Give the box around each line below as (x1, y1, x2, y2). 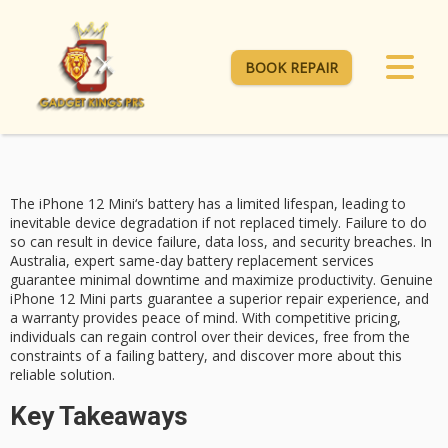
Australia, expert (10, 251, 119, 271)
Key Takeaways (10, 400, 188, 431)
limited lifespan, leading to (233, 194, 406, 214)
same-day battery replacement (119, 251, 318, 271)
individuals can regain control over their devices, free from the (10, 327, 410, 347)
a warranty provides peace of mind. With (10, 308, 275, 328)
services (318, 251, 374, 271)
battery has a (148, 194, 233, 214)
